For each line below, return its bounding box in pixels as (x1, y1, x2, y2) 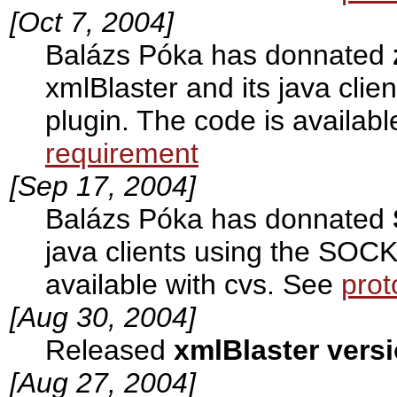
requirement (45, 136, 198, 169)
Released (45, 333, 174, 366)
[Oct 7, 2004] (10, 5, 174, 38)
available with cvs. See (45, 268, 341, 300)
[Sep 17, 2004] (10, 169, 196, 202)
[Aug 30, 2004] (10, 300, 196, 333)
